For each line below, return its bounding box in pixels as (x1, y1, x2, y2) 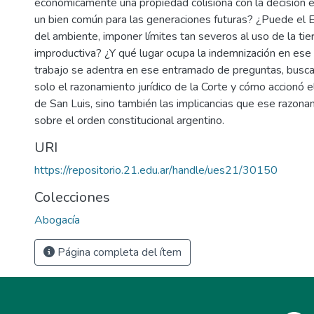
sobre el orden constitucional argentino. (34, 113, 224, 129)
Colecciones (34, 188, 110, 207)
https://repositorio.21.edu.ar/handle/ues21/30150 (34, 163, 278, 179)
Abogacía (34, 212, 80, 228)
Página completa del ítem (55, 245, 182, 261)
